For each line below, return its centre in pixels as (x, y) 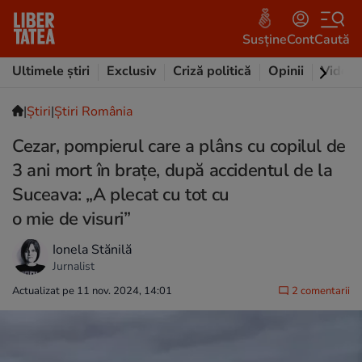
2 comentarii (320, 291)
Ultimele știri (51, 71)
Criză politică (212, 71)
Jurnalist (74, 266)
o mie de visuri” (72, 219)
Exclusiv (131, 71)
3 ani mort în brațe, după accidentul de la (173, 170)
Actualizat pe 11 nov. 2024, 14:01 (92, 291)
